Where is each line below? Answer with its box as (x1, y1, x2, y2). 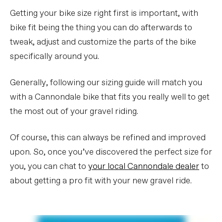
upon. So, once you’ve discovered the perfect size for (10, 146, 212, 158)
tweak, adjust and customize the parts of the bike (10, 36, 196, 48)
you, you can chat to (10, 161, 88, 172)
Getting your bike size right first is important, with (10, 7, 198, 19)
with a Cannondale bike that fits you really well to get (10, 91, 210, 103)
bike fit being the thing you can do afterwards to (10, 22, 192, 34)
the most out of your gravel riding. (10, 106, 138, 117)
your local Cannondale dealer (88, 161, 199, 172)
